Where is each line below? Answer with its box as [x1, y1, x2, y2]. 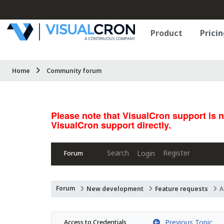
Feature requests [155, 184, 208, 193]
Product [150, 27, 182, 38]
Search [107, 148, 129, 157]
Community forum [46, 66, 101, 75]
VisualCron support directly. [51, 118, 171, 131]
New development [86, 184, 143, 193]
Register [163, 148, 190, 157]
